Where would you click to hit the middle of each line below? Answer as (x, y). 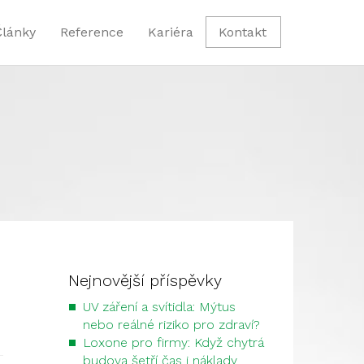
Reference (92, 32)
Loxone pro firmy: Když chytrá (173, 342)
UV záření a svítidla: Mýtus (159, 307)
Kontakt (243, 32)
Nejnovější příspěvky (145, 280)
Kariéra (171, 32)
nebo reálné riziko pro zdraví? (171, 325)
